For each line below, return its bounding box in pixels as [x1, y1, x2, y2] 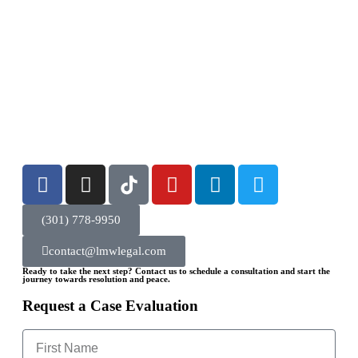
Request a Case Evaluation [22, 297, 198, 314]
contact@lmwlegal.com [49, 245, 166, 257]
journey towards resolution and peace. [22, 274, 170, 284]
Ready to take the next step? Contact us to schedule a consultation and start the [22, 266, 330, 276]
